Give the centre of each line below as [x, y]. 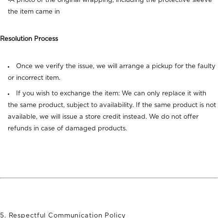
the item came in [34, 12]
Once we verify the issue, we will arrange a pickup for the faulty [116, 66]
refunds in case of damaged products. [67, 129]
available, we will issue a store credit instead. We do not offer [103, 117]
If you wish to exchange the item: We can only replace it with [111, 94]
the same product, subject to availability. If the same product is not [112, 105]
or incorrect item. [34, 78]
